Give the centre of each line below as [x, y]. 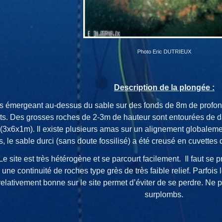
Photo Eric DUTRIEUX [164, 51]
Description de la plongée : [164, 87]
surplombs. [164, 194]
